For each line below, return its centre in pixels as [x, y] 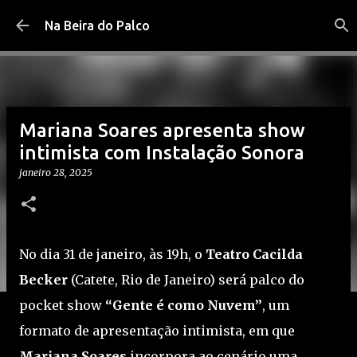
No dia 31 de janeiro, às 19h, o [112, 254]
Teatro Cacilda [254, 254]
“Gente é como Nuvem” [184, 305]
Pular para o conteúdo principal [182, 20]
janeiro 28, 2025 [56, 173]
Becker [43, 280]
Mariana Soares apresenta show [162, 130]
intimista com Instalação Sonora [162, 153]
